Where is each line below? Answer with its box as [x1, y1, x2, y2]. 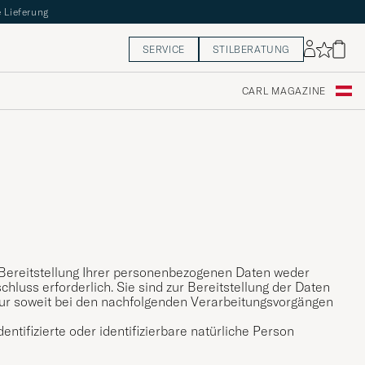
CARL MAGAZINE [241, 85, 326, 98]
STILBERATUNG [212, 43, 290, 56]
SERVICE [142, 43, 185, 56]
